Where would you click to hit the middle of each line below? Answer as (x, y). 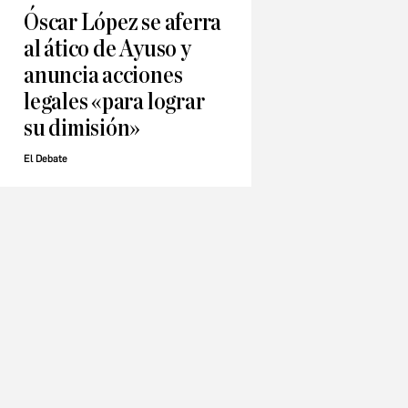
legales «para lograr (114, 102)
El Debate (46, 159)
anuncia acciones (103, 76)
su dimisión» (82, 128)
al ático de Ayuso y (107, 49)
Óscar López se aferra (123, 23)
